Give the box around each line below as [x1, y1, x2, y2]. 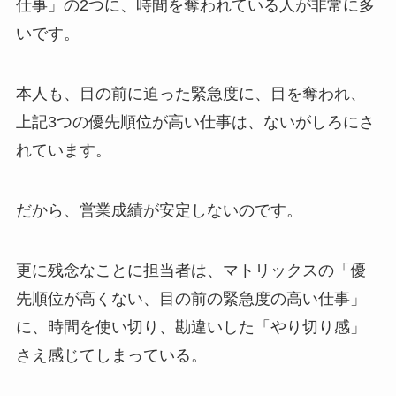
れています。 [15, 141, 111, 159]
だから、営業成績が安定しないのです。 [15, 201, 302, 219]
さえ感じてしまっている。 [15, 346, 207, 364]
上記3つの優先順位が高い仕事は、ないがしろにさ [15, 112, 375, 131]
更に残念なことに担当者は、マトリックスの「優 [15, 261, 366, 279]
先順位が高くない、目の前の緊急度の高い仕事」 [15, 289, 366, 308]
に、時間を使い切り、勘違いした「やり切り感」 [15, 317, 366, 336]
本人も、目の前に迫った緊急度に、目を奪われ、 [15, 84, 366, 103]
